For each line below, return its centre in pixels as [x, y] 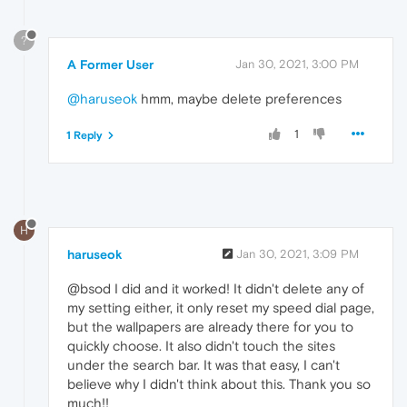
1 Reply [84, 136]
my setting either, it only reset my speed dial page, [221, 308]
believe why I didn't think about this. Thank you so [219, 384]
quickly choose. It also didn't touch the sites [201, 346]
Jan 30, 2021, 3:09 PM [298, 254]
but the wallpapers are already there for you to [210, 327]
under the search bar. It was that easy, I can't [203, 365]
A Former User [110, 65]
